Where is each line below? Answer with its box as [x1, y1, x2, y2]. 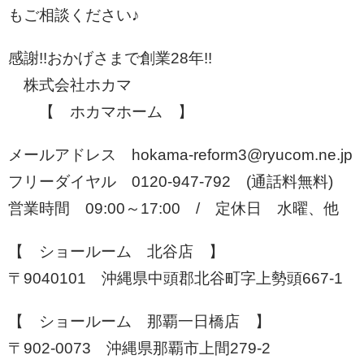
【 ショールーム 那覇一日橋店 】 [8, 313, 271, 331]
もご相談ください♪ [8, 6, 140, 24]
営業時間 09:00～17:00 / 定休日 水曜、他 [8, 200, 339, 218]
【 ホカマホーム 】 [8, 103, 193, 121]
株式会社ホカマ [8, 76, 132, 94]
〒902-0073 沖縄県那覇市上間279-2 [8, 340, 271, 357]
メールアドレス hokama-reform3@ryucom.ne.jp [8, 146, 353, 164]
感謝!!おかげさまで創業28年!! [8, 50, 212, 67]
